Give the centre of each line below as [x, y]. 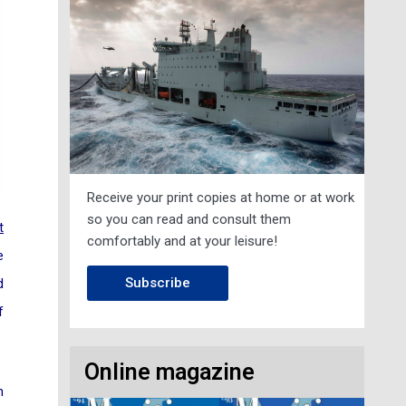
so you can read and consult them [188, 219]
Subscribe [157, 283]
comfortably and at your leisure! [182, 241]
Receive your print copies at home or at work [220, 198]
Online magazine [169, 372]
